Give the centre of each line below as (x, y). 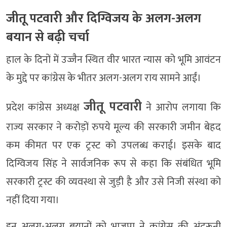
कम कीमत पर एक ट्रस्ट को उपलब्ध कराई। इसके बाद (113, 146)
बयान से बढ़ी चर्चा (48, 37)
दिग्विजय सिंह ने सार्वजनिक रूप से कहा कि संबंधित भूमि (113, 164)
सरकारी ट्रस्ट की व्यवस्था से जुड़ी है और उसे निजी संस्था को (113, 182)
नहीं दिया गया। (33, 200)
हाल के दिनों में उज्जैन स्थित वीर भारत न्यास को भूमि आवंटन (113, 60)
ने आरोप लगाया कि (181, 108)
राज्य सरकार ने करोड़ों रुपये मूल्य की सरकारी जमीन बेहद (113, 127)
